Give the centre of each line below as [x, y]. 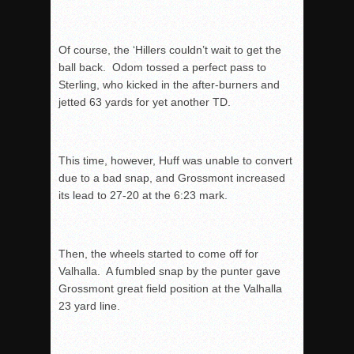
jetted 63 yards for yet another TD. [145, 102]
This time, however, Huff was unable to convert [175, 161]
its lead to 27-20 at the [116, 196]
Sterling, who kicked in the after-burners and [169, 85]
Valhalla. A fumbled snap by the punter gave [169, 271]
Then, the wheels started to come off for [158, 254]
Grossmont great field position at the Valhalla [170, 289]
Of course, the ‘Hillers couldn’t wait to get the [170, 50]
